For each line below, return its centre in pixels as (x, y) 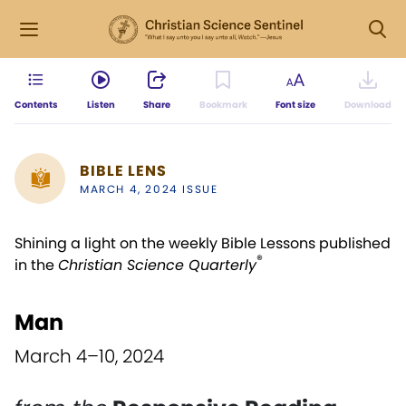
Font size (296, 105)
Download (367, 105)
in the (36, 265)
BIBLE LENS (123, 171)
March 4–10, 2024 (89, 356)
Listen (101, 105)
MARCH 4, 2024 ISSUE (149, 189)
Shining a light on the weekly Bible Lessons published (203, 243)
